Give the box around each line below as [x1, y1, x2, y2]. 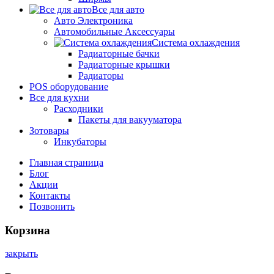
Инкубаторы [54, 136, 106, 147]
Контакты [29, 190, 70, 201]
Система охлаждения [152, 37, 240, 48]
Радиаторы [78, 70, 124, 81]
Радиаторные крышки [78, 59, 170, 70]
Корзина [5, 223, 50, 237]
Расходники [54, 103, 103, 114]
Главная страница [29, 157, 103, 168]
